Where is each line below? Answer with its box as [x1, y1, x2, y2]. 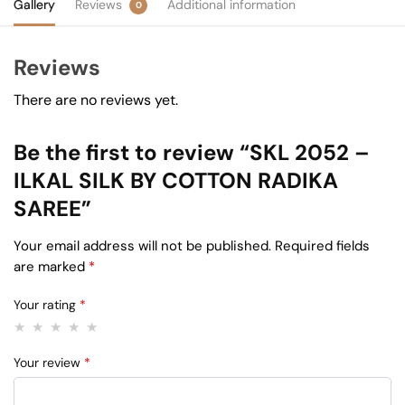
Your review [14, 354, 84, 372]
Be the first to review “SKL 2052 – [14, 138, 370, 167]
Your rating [14, 297, 80, 314]
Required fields [275, 237, 370, 256]
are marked [14, 258, 89, 277]
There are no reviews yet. [14, 90, 178, 110]
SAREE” [14, 194, 91, 223]
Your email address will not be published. [14, 237, 271, 256]
